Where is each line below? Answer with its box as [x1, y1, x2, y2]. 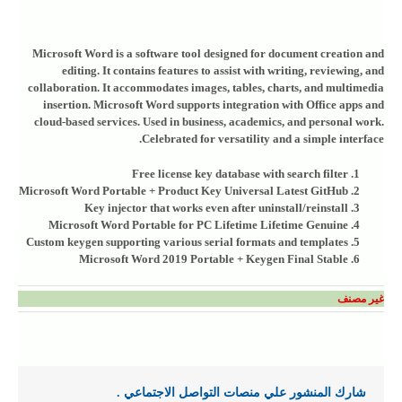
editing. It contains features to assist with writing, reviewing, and [62, 64, 384, 77]
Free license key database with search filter [132, 167, 348, 180]
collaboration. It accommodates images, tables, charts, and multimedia [28, 81, 384, 94]
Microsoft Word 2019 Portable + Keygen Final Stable [79, 252, 348, 266]
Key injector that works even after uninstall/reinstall [84, 201, 348, 214]
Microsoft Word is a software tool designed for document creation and [32, 47, 384, 60]
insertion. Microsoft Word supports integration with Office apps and [43, 98, 384, 111]
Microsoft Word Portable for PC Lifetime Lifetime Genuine [48, 218, 348, 232]
